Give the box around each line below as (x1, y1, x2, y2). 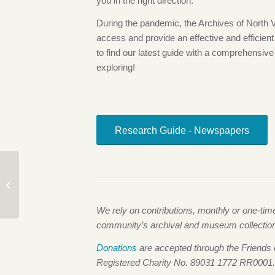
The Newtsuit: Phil (21, 166, 87, 176)
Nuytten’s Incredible (21, 179, 92, 189)
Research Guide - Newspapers (115, 125, 249, 136)
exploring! (96, 61, 135, 72)
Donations (96, 242, 137, 253)
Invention (21, 192, 54, 202)
